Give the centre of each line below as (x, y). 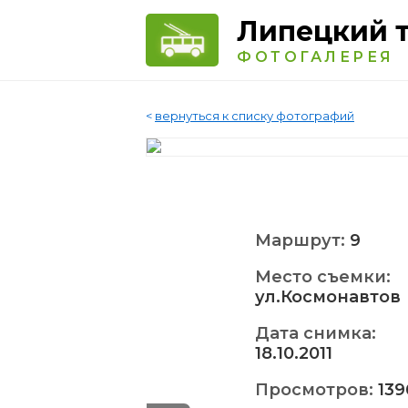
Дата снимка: (316, 333)
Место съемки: (323, 277)
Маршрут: (302, 240)
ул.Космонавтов (328, 297)
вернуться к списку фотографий (255, 116)
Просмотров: (316, 390)
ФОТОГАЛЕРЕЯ (316, 57)
